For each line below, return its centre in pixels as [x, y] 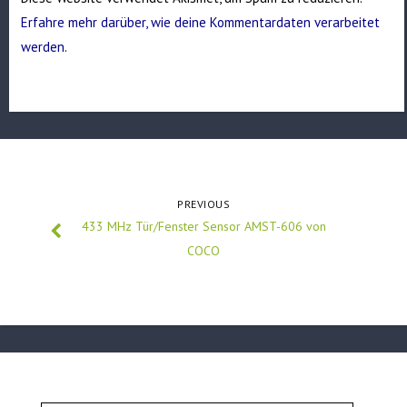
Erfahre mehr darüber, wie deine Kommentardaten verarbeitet [201, 23]
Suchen [58, 397]
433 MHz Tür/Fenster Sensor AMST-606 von [203, 227]
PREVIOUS [203, 204]
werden [43, 47]
